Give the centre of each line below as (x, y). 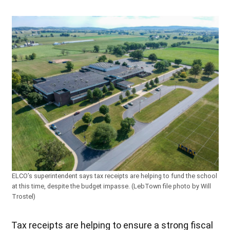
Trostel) (23, 196)
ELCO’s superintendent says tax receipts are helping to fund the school (114, 176)
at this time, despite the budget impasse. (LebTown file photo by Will (111, 186)
